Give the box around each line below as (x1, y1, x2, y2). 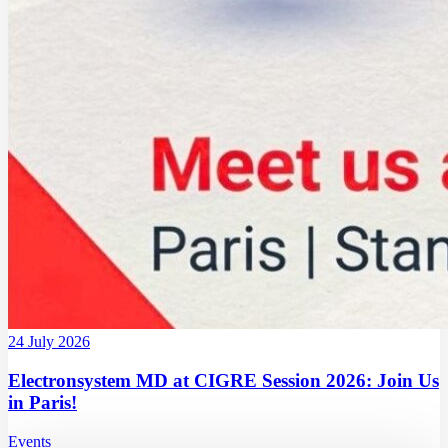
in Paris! (8, 392, 77, 414)
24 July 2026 (8, 333, 90, 351)
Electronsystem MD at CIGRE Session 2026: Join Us (8, 370, 439, 392)
